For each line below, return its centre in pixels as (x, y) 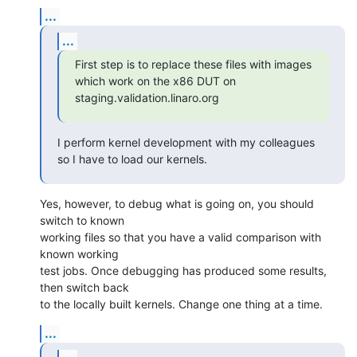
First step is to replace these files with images (193, 64)
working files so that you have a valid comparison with (180, 237)
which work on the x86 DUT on (155, 80)
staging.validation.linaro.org (147, 97)
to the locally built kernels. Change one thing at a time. (181, 304)
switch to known (82, 220)
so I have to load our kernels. (132, 159)
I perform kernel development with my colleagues (186, 142)
